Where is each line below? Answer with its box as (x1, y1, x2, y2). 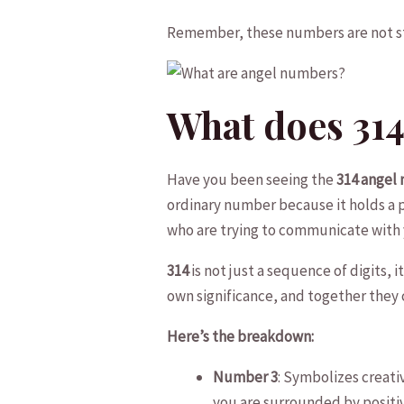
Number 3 (213, 366, 279, 387)
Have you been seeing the (167, 169, 337, 189)
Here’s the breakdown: (167, 326, 315, 346)
